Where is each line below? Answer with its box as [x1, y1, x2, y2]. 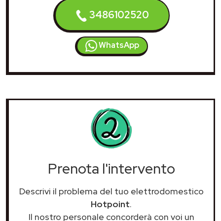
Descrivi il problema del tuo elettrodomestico [19, 185, 204, 197]
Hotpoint [91, 198, 130, 210]
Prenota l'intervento [47, 159, 175, 178]
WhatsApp [97, 39, 139, 50]
